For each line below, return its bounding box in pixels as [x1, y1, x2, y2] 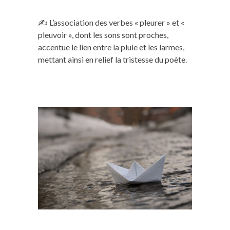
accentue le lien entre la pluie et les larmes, [38, 42, 184, 52]
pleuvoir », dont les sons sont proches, [38, 29, 168, 40]
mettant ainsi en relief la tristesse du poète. [38, 54, 187, 64]
